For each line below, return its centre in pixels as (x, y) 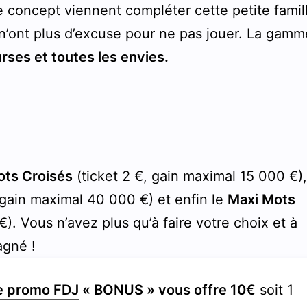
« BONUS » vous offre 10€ (168, 290)
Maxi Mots (262, 199)
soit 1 (275, 290)
